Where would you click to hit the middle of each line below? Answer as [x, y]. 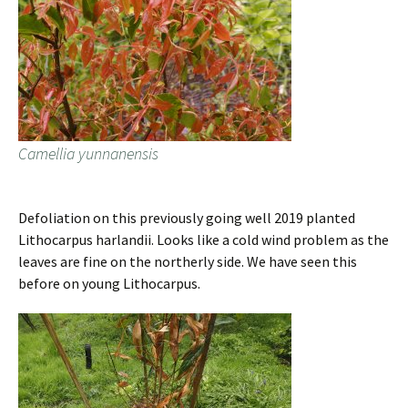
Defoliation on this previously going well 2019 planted [187, 218]
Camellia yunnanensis [88, 154]
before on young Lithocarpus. [109, 284]
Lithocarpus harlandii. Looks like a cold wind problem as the [204, 240]
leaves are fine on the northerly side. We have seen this [188, 262]
